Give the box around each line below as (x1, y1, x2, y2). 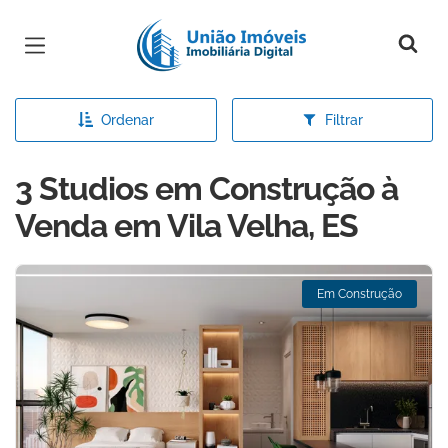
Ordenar (100, 112, 154, 128)
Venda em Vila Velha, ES (15, 207, 358, 244)
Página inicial (137, 18, 256, 42)
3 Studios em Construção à (15, 170, 398, 207)
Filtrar (324, 112, 363, 128)
